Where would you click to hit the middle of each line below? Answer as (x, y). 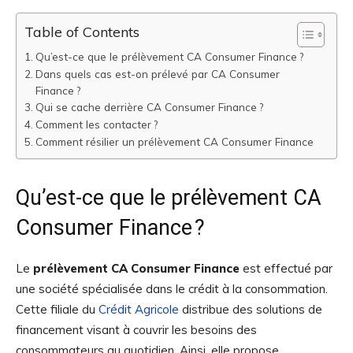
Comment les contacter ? (96, 124)
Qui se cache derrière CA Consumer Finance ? (149, 107)
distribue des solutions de (251, 310)
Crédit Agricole (139, 310)
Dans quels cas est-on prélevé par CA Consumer (157, 74)
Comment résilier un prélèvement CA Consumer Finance (174, 142)
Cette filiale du (57, 310)
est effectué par (286, 269)
